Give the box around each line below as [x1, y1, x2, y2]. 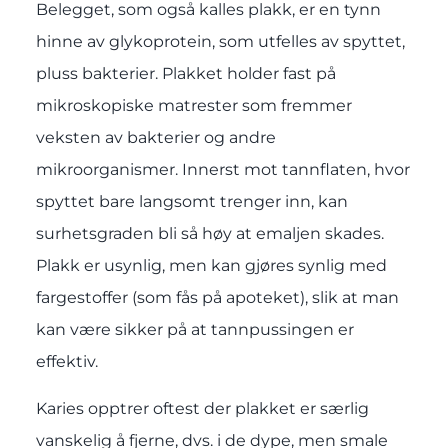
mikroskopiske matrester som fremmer [35, 96, 352, 116]
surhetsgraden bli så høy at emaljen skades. [35, 224, 384, 244]
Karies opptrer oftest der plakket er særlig [35, 398, 369, 418]
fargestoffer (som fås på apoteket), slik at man [35, 288, 399, 308]
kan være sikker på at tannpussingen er [35, 320, 354, 340]
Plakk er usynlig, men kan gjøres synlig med [35, 256, 387, 276]
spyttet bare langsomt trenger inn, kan [35, 192, 348, 212]
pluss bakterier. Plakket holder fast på [35, 64, 336, 84]
